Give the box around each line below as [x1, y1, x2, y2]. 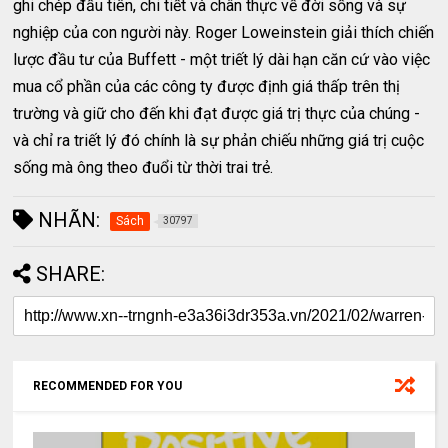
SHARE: [36, 261, 106, 286]
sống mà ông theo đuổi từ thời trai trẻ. [13, 157, 274, 177]
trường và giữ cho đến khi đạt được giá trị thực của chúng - [13, 103, 421, 123]
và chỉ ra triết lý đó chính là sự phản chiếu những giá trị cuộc [13, 130, 425, 150]
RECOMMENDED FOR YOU [33, 378, 183, 393]
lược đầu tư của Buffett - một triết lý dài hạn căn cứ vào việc [13, 49, 431, 69]
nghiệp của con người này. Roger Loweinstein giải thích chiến [13, 22, 435, 42]
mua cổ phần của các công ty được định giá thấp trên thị [13, 76, 401, 96]
